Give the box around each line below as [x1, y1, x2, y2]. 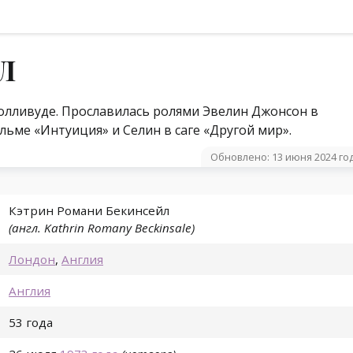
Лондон [9, 251, 55, 268]
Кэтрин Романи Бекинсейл [9, 203, 169, 219]
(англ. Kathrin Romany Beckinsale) [9, 220, 195, 236]
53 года [9, 314, 53, 331]
